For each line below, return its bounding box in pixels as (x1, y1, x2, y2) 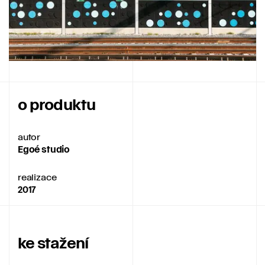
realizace (18, 171, 57, 182)
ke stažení (18, 234, 89, 252)
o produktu (18, 95, 96, 114)
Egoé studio (18, 144, 70, 155)
